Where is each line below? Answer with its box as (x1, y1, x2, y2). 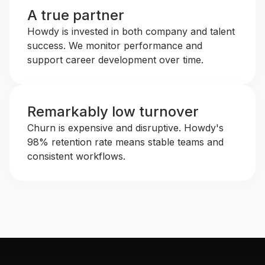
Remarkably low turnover (27, 103, 199, 120)
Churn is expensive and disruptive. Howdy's (27, 122, 224, 134)
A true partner (27, 7, 124, 24)
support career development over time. (27, 54, 203, 66)
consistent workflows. (27, 150, 125, 162)
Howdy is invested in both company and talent (27, 25, 235, 37)
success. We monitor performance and (27, 40, 202, 51)
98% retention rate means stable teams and (27, 136, 224, 148)
